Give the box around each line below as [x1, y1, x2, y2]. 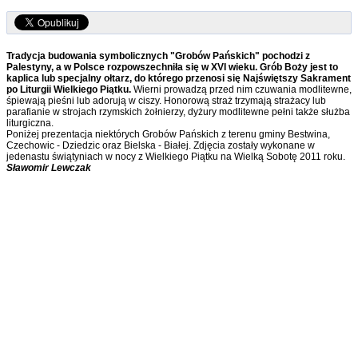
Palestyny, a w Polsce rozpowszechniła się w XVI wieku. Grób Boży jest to [6, 62, 338, 74]
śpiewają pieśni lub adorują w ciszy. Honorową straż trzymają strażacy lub [6, 95, 326, 107]
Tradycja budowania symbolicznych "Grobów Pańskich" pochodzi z [6, 50, 310, 62]
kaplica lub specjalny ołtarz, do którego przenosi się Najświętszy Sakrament [6, 73, 351, 85]
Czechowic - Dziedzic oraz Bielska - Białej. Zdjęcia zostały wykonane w [6, 140, 317, 152]
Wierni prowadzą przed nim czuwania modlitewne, [131, 84, 352, 96]
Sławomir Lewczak [6, 162, 91, 174]
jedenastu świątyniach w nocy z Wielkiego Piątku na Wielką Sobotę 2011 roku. [6, 151, 345, 163]
